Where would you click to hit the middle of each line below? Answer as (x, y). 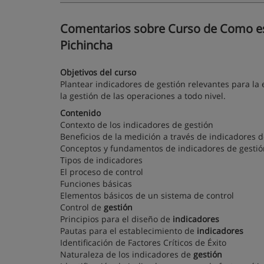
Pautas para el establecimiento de (128, 231)
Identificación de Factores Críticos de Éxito (143, 242)
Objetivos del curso (98, 72)
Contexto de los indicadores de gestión (137, 125)
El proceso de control (102, 172)
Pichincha (86, 45)
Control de (82, 207)
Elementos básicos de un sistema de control (147, 195)
